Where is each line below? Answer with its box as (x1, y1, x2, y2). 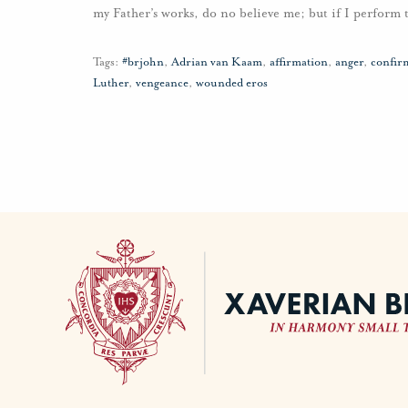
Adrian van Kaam (171, 55, 262, 70)
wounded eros (196, 76, 268, 91)
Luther (93, 76, 128, 91)
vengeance (136, 76, 189, 91)
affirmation (270, 55, 328, 70)
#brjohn (122, 55, 164, 70)
